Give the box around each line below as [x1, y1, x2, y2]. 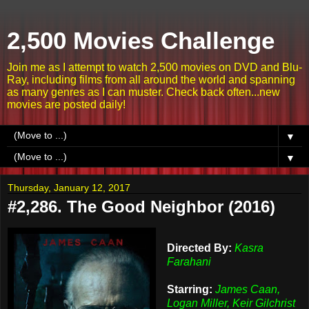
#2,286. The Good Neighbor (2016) [8, 197, 275, 216]
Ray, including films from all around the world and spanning [7, 74, 295, 86]
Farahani [166, 255, 211, 268]
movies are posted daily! [7, 99, 126, 110]
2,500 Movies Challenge [7, 28, 275, 54]
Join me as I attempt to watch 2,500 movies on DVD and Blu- [7, 61, 302, 73]
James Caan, [215, 283, 280, 295]
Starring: [166, 283, 212, 295]
